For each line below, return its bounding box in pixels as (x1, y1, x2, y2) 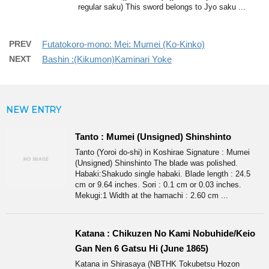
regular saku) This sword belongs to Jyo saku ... (78, 2, 246, 12)
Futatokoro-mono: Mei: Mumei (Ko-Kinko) (42, 39, 205, 50)
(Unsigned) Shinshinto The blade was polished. (75, 159, 238, 168)
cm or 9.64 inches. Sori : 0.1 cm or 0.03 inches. (75, 180, 241, 190)
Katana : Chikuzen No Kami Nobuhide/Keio (75, 228, 255, 239)
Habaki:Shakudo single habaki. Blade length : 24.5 (75, 169, 250, 179)
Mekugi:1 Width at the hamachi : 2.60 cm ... (75, 191, 228, 201)
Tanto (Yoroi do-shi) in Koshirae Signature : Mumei (75, 148, 250, 157)
